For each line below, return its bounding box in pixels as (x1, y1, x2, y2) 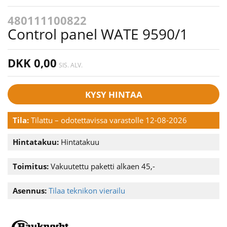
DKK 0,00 (8, 55, 57, 71)
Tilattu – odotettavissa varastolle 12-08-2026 (31, 115, 187, 126)
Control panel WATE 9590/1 (8, 24, 188, 44)
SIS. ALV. (59, 61, 83, 70)
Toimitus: (13, 161, 49, 172)
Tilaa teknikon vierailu (49, 185, 125, 196)
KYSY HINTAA (85, 89, 142, 101)
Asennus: (13, 185, 49, 196)
